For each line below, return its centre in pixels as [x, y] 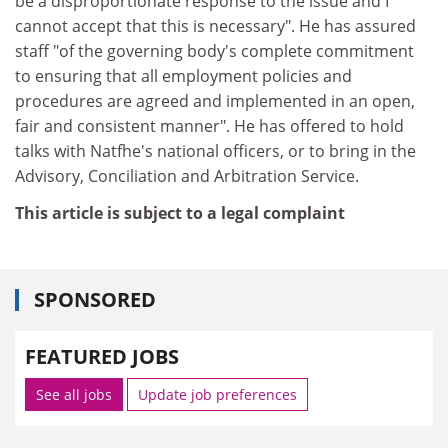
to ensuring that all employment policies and [183, 75]
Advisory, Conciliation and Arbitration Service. [187, 175]
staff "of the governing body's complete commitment [214, 50]
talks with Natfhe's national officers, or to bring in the [215, 150]
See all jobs [74, 394]
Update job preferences [217, 394]
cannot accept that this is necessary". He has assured [215, 25]
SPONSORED [95, 299]
